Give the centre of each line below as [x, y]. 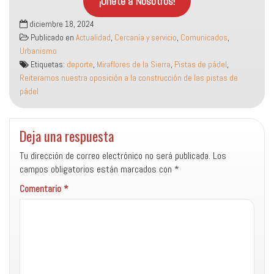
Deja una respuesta [67, 135]
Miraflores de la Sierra [134, 65]
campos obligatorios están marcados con [97, 169]
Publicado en [52, 38]
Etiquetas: [48, 65]
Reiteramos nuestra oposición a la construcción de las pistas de [129, 78]
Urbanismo [38, 51]
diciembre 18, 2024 [61, 24]
